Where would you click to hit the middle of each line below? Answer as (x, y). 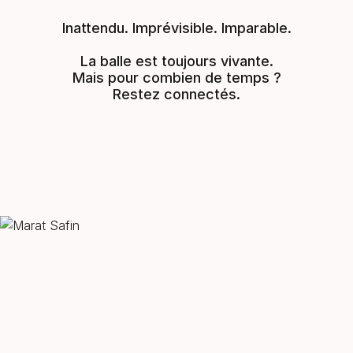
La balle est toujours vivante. (176, 61)
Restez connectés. (176, 94)
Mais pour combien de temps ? (176, 78)
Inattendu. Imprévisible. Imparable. (176, 28)
